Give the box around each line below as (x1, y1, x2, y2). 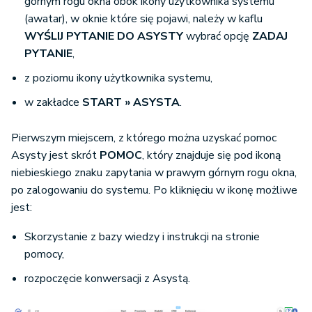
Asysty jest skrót (11, 148, 100, 163)
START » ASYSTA (82, 95, 180, 110)
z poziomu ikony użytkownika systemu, (24, 70, 212, 86)
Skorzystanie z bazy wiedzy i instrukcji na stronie (24, 229, 260, 244)
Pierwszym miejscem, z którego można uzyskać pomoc (11, 130, 276, 146)
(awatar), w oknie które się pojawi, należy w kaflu (24, 11, 263, 26)
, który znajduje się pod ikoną (142, 148, 281, 163)
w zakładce (24, 95, 82, 110)
